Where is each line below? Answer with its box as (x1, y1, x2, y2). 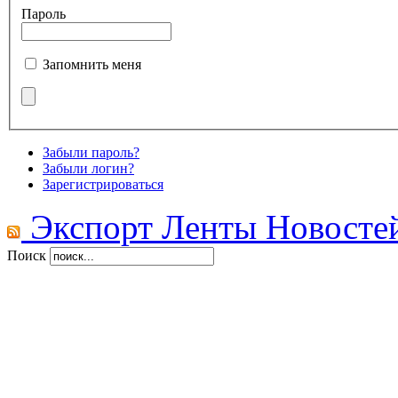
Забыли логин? (43, 160, 134, 176)
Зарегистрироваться (43, 176, 163, 192)
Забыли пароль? (43, 144, 139, 160)
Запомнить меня (43, 56, 141, 72)
